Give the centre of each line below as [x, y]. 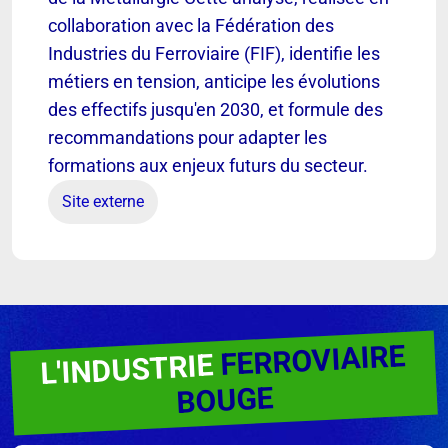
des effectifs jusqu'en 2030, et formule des [215, 109]
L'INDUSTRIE [130, 368]
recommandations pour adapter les [187, 137]
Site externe [103, 201]
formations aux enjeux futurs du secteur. [208, 165]
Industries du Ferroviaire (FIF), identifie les [214, 53]
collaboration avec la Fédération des [191, 25]
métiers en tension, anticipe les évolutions [214, 81]
